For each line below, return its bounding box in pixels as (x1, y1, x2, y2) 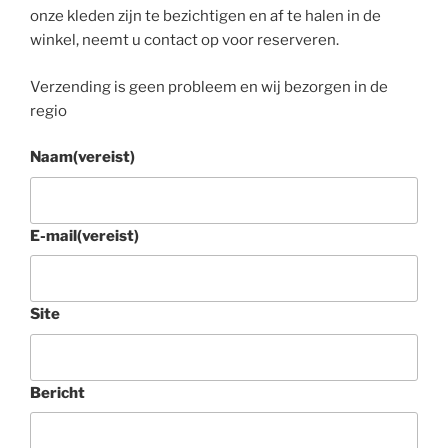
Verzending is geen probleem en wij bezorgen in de (30, 77, 388, 96)
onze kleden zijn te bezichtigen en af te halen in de (30, 7, 381, 26)
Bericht (30, 383, 85, 402)
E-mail (30, 226, 77, 245)
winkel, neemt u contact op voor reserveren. (30, 31, 339, 50)
